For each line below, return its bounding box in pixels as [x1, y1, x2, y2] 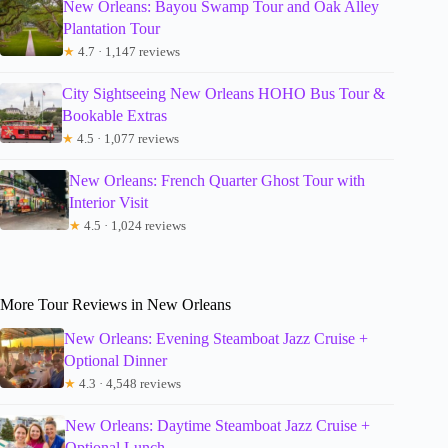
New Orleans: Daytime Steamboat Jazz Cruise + [64, 417, 370, 435]
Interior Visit [68, 193, 148, 211]
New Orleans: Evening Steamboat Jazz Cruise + [64, 330, 369, 348]
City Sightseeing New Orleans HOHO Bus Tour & [61, 84, 385, 102]
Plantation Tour [63, 19, 161, 37]
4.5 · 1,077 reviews [73, 130, 179, 146]
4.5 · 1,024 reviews [80, 217, 186, 233]
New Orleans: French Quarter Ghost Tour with [68, 171, 365, 189]
